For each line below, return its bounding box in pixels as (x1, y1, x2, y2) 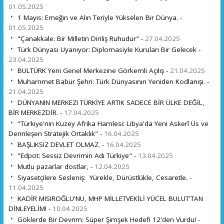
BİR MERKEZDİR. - (8, 107, 64, 117)
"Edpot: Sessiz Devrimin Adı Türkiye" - (15, 150, 138, 160)
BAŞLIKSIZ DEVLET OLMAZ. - (15, 139, 106, 149)
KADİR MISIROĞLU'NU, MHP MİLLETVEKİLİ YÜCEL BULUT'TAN (15, 193, 203, 203)
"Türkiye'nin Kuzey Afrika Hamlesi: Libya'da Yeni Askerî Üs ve (15, 118, 208, 128)
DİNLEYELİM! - (8, 203, 52, 213)
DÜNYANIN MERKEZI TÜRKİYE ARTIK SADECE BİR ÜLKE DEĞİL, (15, 97, 204, 107)
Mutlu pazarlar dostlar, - (15, 161, 94, 171)
